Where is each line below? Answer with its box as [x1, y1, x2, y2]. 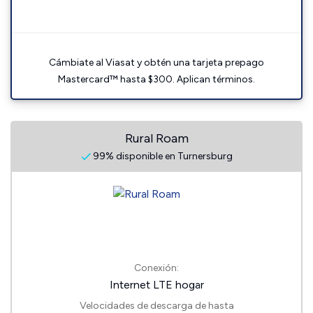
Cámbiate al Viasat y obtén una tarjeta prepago [49, 57, 264, 69]
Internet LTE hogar [109, 278, 204, 292]
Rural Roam [124, 131, 189, 147]
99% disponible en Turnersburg [90, 150, 233, 163]
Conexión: [134, 262, 179, 275]
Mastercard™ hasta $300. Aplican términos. [58, 73, 255, 86]
